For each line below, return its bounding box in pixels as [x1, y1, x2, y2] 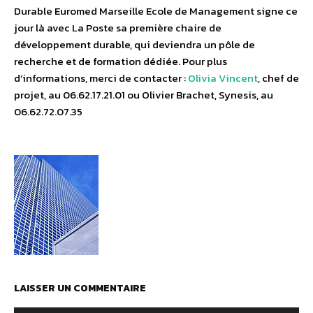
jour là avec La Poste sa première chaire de [14, 20, 221, 36]
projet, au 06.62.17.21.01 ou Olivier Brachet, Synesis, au [14, 87, 273, 103]
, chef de [258, 70, 299, 87]
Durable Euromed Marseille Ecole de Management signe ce [14, 3, 298, 20]
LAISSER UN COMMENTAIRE [14, 281, 146, 296]
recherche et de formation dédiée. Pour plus [14, 53, 227, 70]
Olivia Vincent [188, 70, 258, 87]
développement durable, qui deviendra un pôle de [14, 36, 255, 53]
